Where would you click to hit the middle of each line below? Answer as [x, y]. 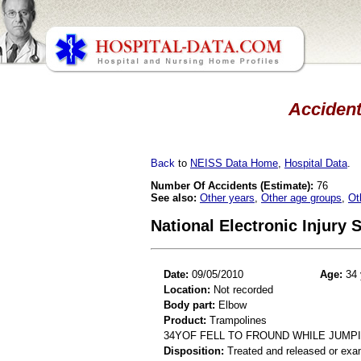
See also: [174, 197]
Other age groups [301, 197]
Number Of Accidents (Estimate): [232, 185]
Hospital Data [316, 163]
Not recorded [242, 289]
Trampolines [237, 320]
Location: [187, 289]
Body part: [189, 305]
